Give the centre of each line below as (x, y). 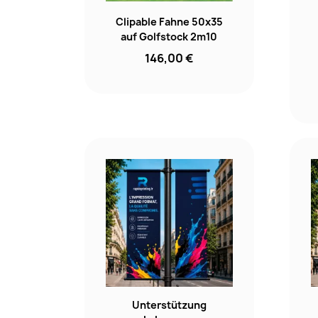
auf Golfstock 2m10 (169, 37)
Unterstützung (169, 305)
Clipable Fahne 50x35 (169, 22)
